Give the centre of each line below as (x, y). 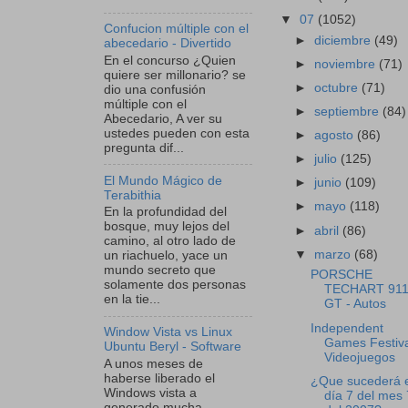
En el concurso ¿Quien (170, 60)
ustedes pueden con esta (177, 133)
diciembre (345, 40)
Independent (347, 328)
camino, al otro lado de (170, 241)
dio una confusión (155, 89)
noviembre (347, 64)
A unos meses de (153, 363)
